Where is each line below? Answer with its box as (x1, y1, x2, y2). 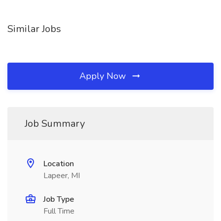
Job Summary (25, 117, 85, 130)
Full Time (43, 206, 74, 217)
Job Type (43, 194, 74, 205)
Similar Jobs (7, 22, 61, 36)
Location (43, 158, 74, 169)
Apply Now (79, 70, 128, 82)
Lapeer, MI (43, 170, 80, 181)
